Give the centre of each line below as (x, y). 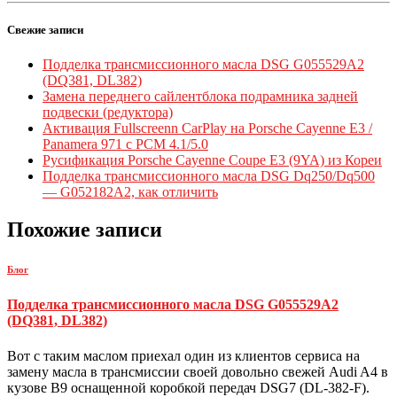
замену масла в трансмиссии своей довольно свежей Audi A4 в (198, 371)
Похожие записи (85, 230)
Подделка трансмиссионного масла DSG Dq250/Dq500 (209, 176)
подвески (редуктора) (108, 113)
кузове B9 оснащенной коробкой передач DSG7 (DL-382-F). (188, 387)
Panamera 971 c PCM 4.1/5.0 (125, 144)
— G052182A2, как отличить (130, 192)
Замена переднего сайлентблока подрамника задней (200, 97)
